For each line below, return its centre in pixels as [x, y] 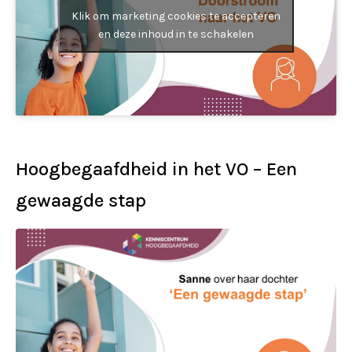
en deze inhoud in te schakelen [176, 35]
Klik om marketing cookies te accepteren [176, 16]
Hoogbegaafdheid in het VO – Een [156, 169]
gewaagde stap [81, 201]
